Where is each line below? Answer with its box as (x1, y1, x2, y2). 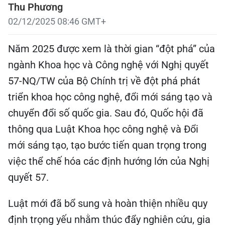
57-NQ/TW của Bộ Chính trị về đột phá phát (8, 75, 200, 87)
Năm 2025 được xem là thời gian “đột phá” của (8, 43, 215, 55)
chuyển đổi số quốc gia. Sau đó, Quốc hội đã (8, 107, 203, 119)
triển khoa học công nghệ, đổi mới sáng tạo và (8, 91, 212, 103)
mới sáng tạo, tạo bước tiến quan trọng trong (8, 139, 206, 151)
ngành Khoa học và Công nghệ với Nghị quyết (8, 59, 209, 71)
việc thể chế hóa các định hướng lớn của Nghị (8, 155, 209, 167)
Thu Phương (8, 1, 63, 13)
